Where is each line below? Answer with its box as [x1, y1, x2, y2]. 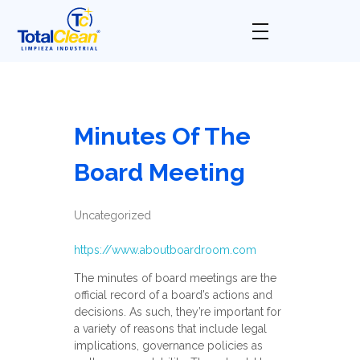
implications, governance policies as [73, 339, 263, 353]
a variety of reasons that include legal [73, 322, 267, 336]
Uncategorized [73, 209, 151, 223]
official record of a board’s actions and [73, 288, 272, 302]
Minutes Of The [73, 122, 251, 151]
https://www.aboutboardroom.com [73, 243, 256, 257]
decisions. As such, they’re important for [73, 305, 281, 319]
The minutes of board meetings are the [73, 272, 276, 285]
